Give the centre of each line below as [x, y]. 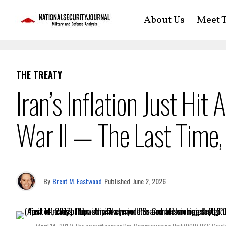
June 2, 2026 [149, 181]
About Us [164, 20]
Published [117, 181]
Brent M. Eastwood [77, 181]
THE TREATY [39, 75]
